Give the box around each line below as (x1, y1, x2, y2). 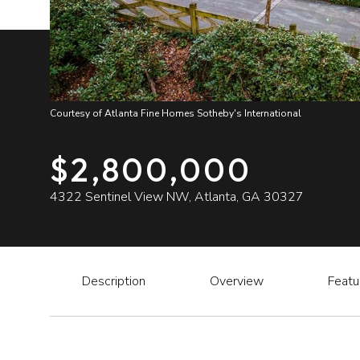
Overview (210, 272, 264, 290)
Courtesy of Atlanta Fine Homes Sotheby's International (50, 107, 301, 120)
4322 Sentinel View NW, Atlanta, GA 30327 (50, 188, 304, 206)
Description (82, 272, 145, 290)
